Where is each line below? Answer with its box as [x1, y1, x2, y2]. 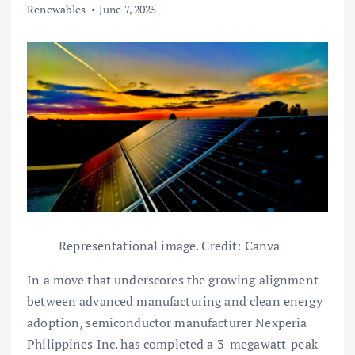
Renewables [27, 2, 86, 17]
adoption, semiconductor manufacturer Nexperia [27, 313, 307, 331]
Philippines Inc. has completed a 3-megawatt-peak [27, 334, 318, 353]
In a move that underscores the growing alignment [27, 270, 319, 288]
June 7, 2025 [98, 2, 157, 17]
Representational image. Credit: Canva [59, 236, 281, 254]
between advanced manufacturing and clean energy [27, 292, 323, 310]
